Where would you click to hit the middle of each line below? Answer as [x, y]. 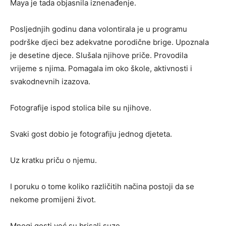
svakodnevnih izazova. [50, 82]
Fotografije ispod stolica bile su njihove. [81, 108]
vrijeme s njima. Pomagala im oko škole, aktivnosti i [101, 69]
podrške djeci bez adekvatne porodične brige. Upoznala [109, 42]
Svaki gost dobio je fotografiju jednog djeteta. [91, 134]
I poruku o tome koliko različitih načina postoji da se [102, 187]
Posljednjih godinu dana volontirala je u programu [99, 29]
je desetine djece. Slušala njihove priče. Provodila [99, 55]
